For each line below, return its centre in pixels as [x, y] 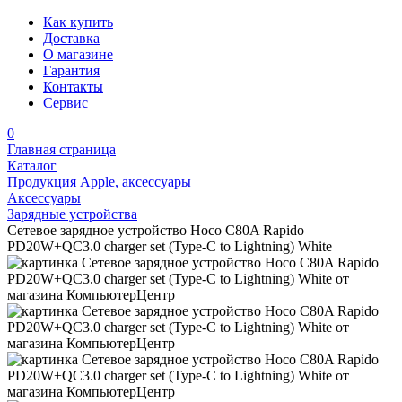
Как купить [78, 22]
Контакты [73, 87]
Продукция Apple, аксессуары [99, 182]
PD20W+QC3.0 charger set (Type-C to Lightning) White [170, 246]
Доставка [71, 38]
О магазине [78, 54]
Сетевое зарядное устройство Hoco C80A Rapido [156, 230]
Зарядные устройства [72, 214]
